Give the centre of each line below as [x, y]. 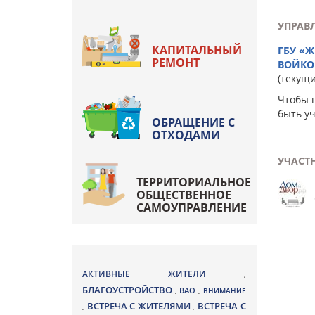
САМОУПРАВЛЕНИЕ [192, 207]
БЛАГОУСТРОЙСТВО [129, 290]
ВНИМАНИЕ [224, 290]
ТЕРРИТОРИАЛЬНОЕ [194, 182]
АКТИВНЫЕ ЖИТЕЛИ [163, 274]
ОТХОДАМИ [186, 135]
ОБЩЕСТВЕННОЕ [184, 195]
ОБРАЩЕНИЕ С [193, 122]
